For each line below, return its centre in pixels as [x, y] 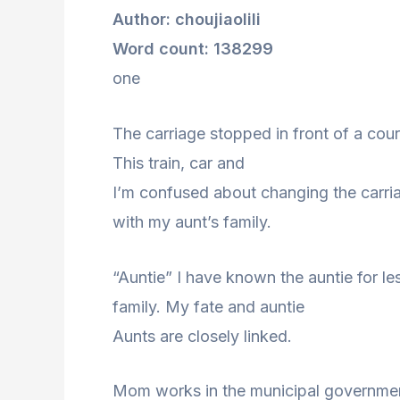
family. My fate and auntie [208, 306]
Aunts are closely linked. [202, 336]
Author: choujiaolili [187, 19]
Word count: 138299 [193, 49]
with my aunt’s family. [192, 221]
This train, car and [179, 162]
